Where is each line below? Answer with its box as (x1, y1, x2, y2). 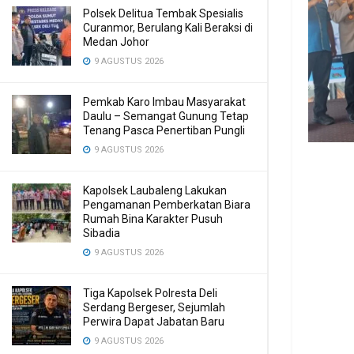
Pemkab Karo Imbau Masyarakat (83, 96, 246, 108)
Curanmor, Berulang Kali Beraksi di (83, 21, 253, 34)
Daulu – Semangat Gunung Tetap (83, 110, 249, 122)
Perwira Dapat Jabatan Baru (83, 315, 224, 328)
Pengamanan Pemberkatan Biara (83, 198, 250, 211)
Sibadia (83, 227, 120, 239)
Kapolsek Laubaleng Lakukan (83, 184, 227, 197)
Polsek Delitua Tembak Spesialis (83, 7, 243, 20)
